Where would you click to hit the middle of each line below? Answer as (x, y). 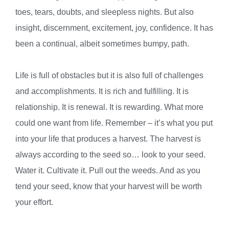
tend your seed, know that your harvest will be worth (109, 186)
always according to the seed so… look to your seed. (110, 154)
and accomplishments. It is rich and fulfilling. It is (102, 91)
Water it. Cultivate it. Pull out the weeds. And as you (108, 170)
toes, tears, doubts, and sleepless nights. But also (105, 12)
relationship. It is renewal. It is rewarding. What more (109, 107)
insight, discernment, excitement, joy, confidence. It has (114, 27)
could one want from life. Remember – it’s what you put (114, 122)
